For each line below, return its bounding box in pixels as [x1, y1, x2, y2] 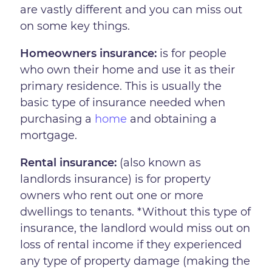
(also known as [117, 156, 202, 170]
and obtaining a [127, 112, 217, 126]
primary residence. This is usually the [20, 79, 222, 93]
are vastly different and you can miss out [20, 2, 243, 16]
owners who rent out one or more [20, 189, 204, 203]
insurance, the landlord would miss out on [20, 222, 251, 236]
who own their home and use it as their [20, 63, 236, 76]
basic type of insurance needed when [20, 95, 226, 109]
